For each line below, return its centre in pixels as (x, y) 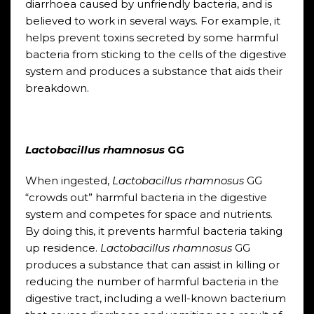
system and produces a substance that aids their (153, 71)
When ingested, (68, 180)
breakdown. (57, 88)
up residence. (62, 248)
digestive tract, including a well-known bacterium (155, 298)
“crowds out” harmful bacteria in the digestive (146, 197)
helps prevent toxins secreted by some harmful (151, 37)
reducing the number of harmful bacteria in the (152, 281)
